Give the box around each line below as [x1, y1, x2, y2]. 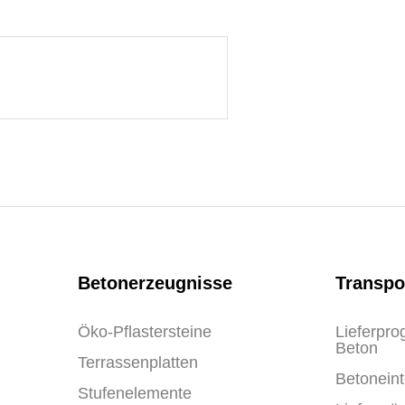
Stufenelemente [78, 384, 192, 402]
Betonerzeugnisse [78, 273, 232, 293]
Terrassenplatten [78, 353, 198, 372]
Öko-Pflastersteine [78, 323, 212, 341]
